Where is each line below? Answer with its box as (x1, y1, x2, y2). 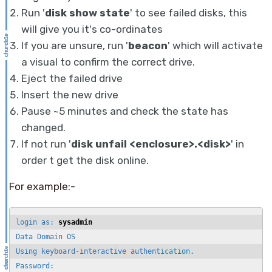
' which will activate (168, 39, 263, 52)
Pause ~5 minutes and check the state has (21, 105, 228, 118)
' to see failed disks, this (130, 7, 247, 19)
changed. (21, 121, 66, 134)
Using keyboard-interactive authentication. (16, 247, 194, 256)
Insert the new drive (21, 89, 118, 101)
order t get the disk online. (21, 154, 149, 167)
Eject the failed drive (21, 72, 123, 85)
